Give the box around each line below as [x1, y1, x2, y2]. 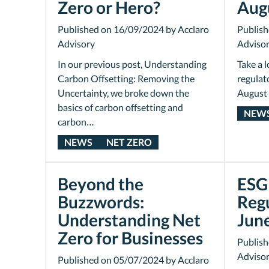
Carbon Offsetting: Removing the [58, 73, 195, 84]
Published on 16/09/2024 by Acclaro [58, 23, 209, 35]
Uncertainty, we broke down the [58, 87, 189, 98]
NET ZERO [106, 136, 152, 148]
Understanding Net [58, 210, 201, 230]
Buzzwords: [58, 192, 144, 212]
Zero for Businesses [58, 228, 203, 248]
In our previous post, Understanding [58, 58, 207, 70]
